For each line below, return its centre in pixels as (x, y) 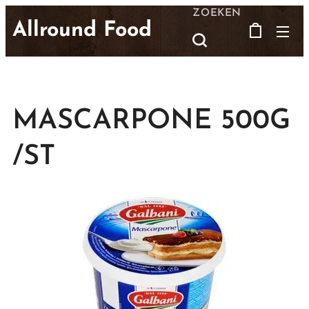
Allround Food (82, 31)
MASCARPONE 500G (151, 121)
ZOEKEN (217, 13)
